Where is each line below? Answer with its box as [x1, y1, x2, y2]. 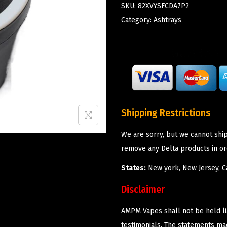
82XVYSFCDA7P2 [138, 1, 189, 10]
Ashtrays [154, 15, 181, 24]
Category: [121, 15, 154, 24]
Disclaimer [121, 183, 165, 195]
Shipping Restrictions [121, 107, 210, 119]
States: [121, 163, 146, 172]
